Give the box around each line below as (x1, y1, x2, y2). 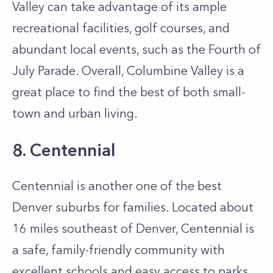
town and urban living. (12, 106, 141, 121)
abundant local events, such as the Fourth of (12, 42, 261, 57)
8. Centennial (12, 140, 115, 160)
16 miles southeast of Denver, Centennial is (12, 221, 254, 236)
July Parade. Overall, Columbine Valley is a (12, 63, 244, 78)
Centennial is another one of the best (12, 179, 222, 193)
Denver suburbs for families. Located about (12, 200, 253, 214)
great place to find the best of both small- (12, 85, 245, 99)
